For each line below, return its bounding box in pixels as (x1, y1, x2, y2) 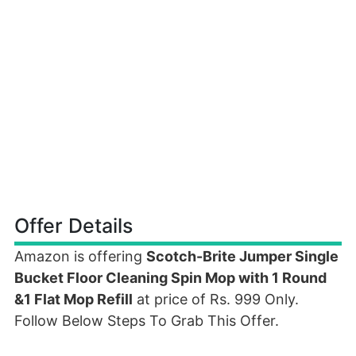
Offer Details (14, 214, 133, 238)
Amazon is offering (14, 248, 146, 265)
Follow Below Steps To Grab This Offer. (14, 312, 279, 329)
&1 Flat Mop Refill (14, 291, 133, 308)
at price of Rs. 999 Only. (133, 291, 299, 308)
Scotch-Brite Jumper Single (146, 248, 339, 265)
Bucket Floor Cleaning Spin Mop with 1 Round (14, 269, 327, 286)
